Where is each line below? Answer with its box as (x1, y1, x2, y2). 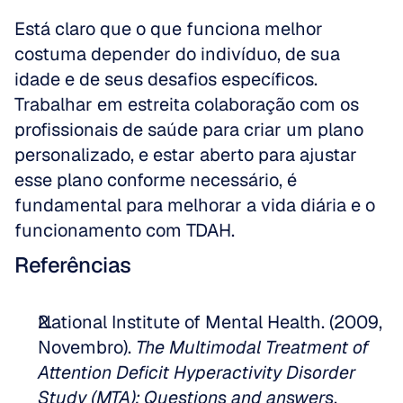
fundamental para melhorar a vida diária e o (14, 193, 375, 217)
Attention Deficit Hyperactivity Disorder (38, 361, 356, 384)
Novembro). (38, 336, 136, 359)
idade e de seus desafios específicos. (14, 67, 318, 91)
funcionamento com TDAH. (14, 219, 235, 242)
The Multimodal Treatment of (136, 336, 369, 359)
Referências (14, 251, 131, 279)
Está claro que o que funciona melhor (14, 17, 323, 40)
